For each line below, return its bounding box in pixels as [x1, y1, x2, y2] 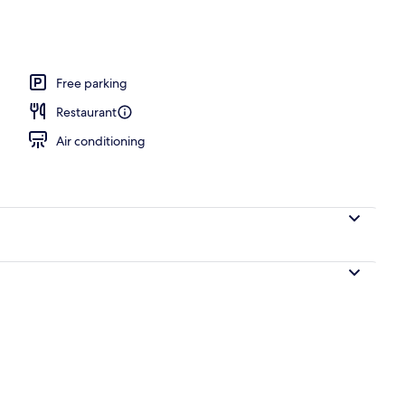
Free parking [56, 74, 127, 91]
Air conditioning [56, 132, 146, 149]
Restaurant [56, 103, 117, 120]
